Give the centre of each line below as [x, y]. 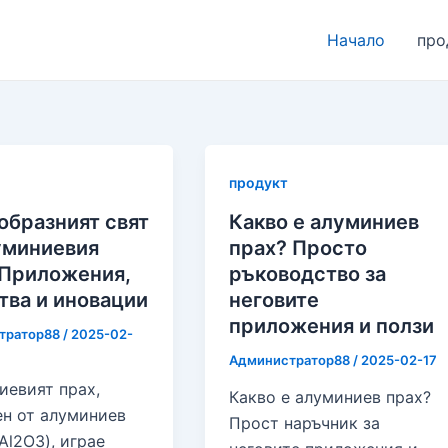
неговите [274, 299]
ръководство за [308, 273]
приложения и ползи [332, 325]
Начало [356, 40]
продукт [259, 182]
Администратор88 [291, 359]
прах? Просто [298, 247]
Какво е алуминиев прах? [330, 397]
